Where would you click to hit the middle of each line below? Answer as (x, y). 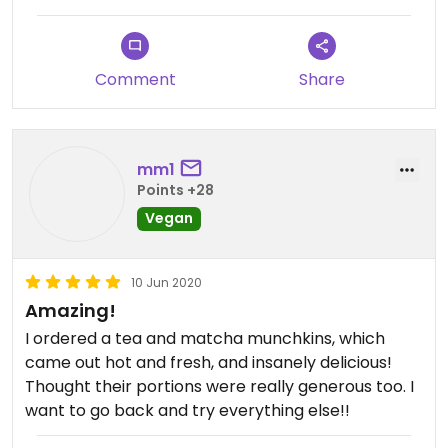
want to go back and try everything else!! (187, 410)
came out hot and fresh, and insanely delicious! (208, 362)
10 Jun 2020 (166, 282)
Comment (135, 79)
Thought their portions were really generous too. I (219, 386)
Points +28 (175, 189)
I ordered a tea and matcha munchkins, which (205, 338)
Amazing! (70, 310)
